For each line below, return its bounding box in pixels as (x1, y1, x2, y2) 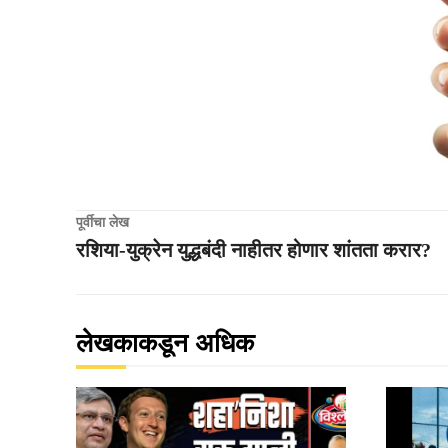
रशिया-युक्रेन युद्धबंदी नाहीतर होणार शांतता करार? (76, 238, 431, 261)
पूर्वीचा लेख (76, 214, 129, 230)
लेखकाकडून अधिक (76, 328, 254, 358)
